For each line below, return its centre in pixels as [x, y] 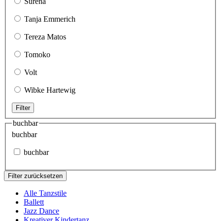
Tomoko [37, 54]
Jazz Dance [41, 211]
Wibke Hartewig [50, 90]
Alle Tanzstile [45, 193]
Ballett [34, 202]
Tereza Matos [45, 37]
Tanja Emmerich [50, 19]
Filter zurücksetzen [35, 176]
